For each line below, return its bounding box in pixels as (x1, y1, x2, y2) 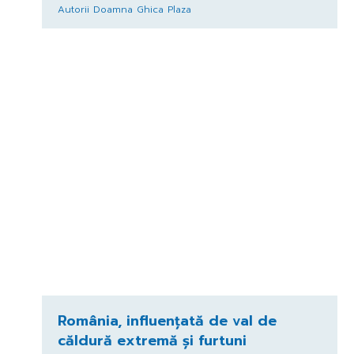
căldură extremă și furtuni (57, 329, 247, 352)
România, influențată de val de (57, 309, 277, 332)
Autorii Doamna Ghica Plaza (57, 2, 191, 17)
